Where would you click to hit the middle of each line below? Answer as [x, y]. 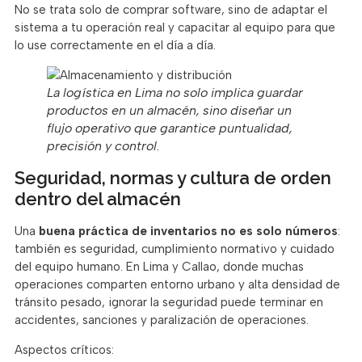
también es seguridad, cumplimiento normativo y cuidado [175, 249]
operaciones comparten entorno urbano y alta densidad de [177, 285]
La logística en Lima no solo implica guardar [175, 93]
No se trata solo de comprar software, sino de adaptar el [171, 10]
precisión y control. [103, 146]
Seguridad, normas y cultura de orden [173, 178]
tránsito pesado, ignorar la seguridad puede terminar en [169, 303]
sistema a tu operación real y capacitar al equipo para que [175, 28]
